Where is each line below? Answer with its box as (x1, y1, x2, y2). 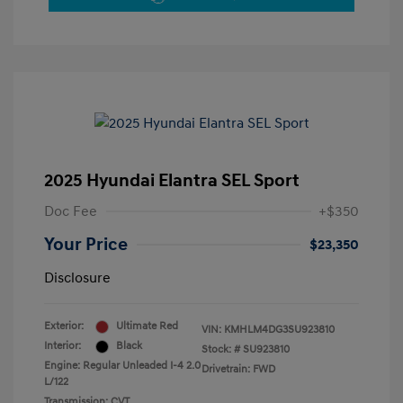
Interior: (44, 339, 81, 354)
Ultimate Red (116, 319, 178, 334)
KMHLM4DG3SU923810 (224, 323, 335, 337)
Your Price (44, 234, 128, 256)
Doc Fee (44, 202, 97, 221)
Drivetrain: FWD (201, 363, 275, 377)
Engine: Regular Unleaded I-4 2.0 (44, 359, 201, 373)
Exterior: (44, 319, 84, 334)
